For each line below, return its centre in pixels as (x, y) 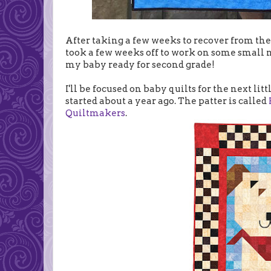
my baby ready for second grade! (140, 64)
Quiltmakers (95, 113)
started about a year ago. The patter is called (167, 101)
